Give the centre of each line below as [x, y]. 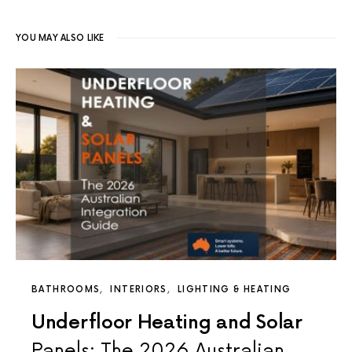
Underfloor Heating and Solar [167, 323]
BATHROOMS [66, 290]
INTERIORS [139, 290]
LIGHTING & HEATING [234, 290]
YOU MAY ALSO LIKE [60, 38]
